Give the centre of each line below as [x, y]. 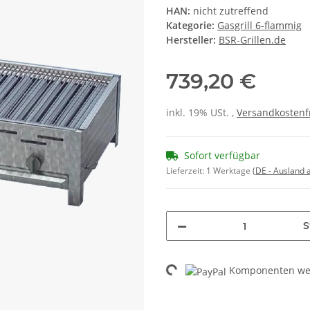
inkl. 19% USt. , [201, 113]
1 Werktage [229, 171]
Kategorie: [192, 26]
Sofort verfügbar [222, 156]
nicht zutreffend [231, 11]
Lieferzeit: [186, 171]
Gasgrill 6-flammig [259, 26]
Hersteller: [191, 40]
